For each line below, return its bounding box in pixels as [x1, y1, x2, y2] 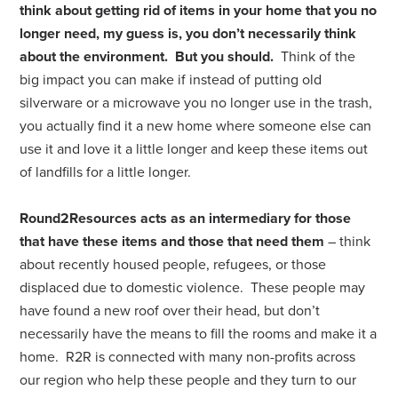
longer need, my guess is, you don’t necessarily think [20, 24, 357, 43]
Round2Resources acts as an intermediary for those [20, 209, 352, 227]
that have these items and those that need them [20, 232, 325, 251]
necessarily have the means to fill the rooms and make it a [20, 324, 378, 343]
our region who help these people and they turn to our [20, 370, 357, 389]
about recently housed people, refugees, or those [20, 255, 327, 274]
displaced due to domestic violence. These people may [20, 278, 366, 297]
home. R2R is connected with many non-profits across [20, 347, 356, 366]
